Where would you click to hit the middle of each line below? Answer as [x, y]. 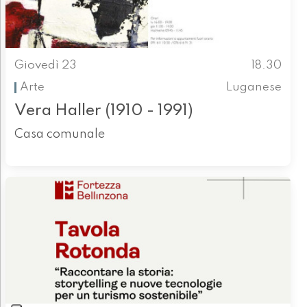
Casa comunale [59, 135]
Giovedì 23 [45, 65]
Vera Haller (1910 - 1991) [103, 111]
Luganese [254, 87]
